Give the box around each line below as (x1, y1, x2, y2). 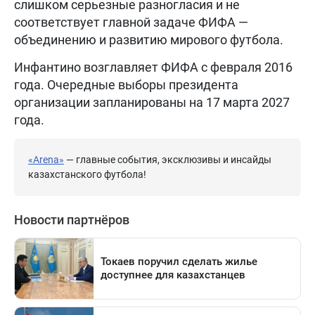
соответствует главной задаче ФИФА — (14, 14, 248, 30)
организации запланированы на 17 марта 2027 (14, 94, 290, 110)
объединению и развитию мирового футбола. (14, 32, 283, 47)
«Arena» (28, 153, 64, 165)
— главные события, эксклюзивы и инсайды (64, 153, 271, 165)
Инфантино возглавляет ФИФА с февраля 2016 (14, 59, 292, 75)
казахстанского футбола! (28, 168, 146, 180)
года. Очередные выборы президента (14, 77, 238, 92)
